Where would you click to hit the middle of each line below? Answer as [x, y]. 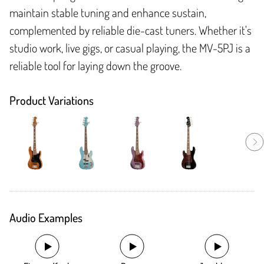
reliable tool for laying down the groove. [95, 66]
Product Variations [52, 100]
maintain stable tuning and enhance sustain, [108, 13]
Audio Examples [46, 218]
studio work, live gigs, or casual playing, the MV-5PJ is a [130, 48]
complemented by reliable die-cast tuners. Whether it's [131, 30]
